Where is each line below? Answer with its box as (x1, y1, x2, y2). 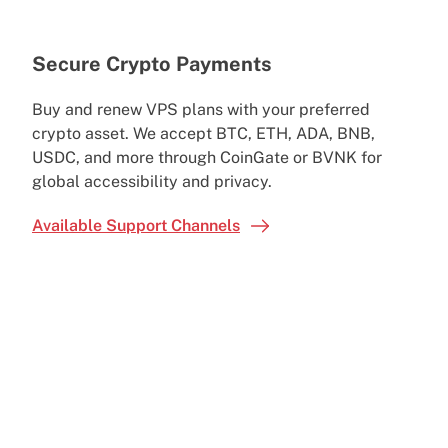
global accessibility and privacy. (32, 171, 272, 191)
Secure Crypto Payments (32, 51, 272, 76)
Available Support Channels (32, 215, 240, 235)
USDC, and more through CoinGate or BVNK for (32, 147, 382, 167)
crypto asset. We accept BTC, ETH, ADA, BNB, (32, 123, 375, 143)
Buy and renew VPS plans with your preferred (32, 99, 370, 119)
